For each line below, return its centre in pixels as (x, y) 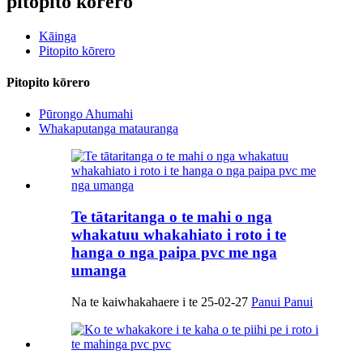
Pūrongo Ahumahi (86, 114)
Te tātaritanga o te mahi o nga (172, 217)
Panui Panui (282, 301)
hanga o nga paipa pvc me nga (174, 253)
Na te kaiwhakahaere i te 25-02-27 (160, 301)
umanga (99, 271)
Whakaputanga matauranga (109, 129)
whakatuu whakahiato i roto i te (179, 235)
